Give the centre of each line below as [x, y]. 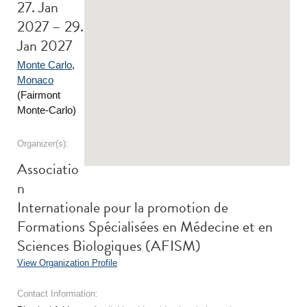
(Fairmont [39, 95]
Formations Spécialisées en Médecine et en [145, 226]
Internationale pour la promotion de [123, 207]
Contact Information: [58, 294]
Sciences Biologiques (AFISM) [109, 246]
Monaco [35, 80]
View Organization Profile [67, 263]
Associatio [48, 169]
